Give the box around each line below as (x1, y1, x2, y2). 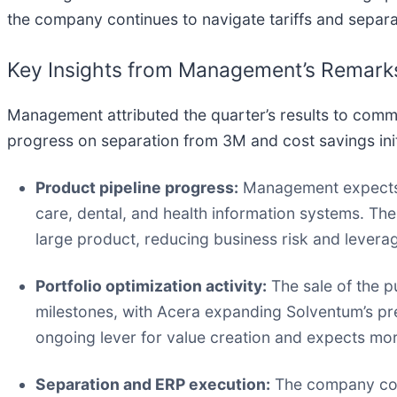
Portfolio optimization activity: (35, 276, 267, 296)
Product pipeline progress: (35, 178, 238, 198)
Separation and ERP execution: (35, 375, 270, 394)
